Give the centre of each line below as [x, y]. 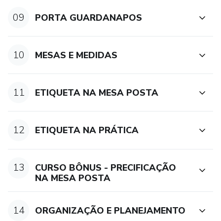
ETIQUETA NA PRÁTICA [87, 130]
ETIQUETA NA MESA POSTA [97, 92]
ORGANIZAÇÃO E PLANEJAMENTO [110, 210]
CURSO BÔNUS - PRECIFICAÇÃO [106, 168]
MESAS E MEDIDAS [76, 55]
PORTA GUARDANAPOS [89, 18]
